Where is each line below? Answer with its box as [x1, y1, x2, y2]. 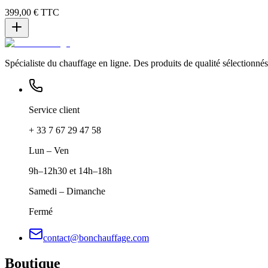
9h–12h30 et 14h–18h [29, 165, 112, 176]
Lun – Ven [29, 145, 69, 156]
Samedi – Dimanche [29, 185, 105, 196]
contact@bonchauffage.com [43, 232, 149, 243]
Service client [29, 104, 80, 115]
